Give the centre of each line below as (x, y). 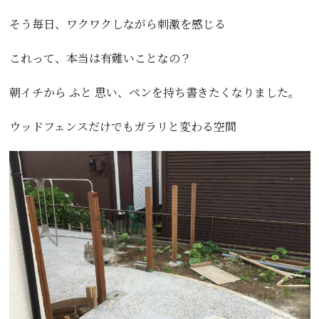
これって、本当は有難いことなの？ (100, 58)
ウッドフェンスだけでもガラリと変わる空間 (122, 127)
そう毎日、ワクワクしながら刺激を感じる (117, 24)
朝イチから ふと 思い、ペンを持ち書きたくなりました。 (154, 93)
